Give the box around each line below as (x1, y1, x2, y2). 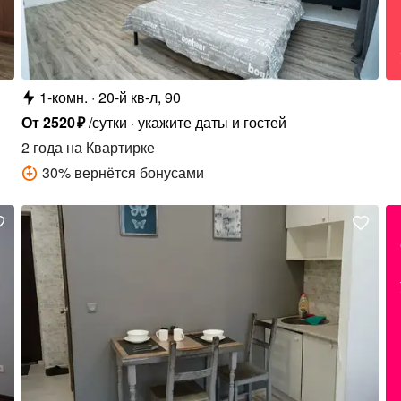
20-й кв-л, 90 (98, 87, 182, 108)
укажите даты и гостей (137, 112, 286, 133)
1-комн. (39, 87, 89, 108)
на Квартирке (63, 137, 156, 158)
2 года (21, 137, 64, 158)
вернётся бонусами (74, 162, 205, 183)
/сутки (88, 112, 127, 133)
